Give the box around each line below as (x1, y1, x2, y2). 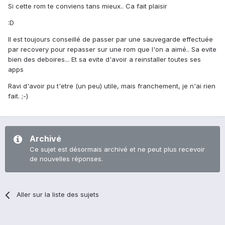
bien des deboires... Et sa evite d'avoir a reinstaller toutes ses (8, 55, 201, 64)
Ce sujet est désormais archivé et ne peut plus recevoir (30, 145, 205, 154)
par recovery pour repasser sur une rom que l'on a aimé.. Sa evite (8, 45, 216, 54)
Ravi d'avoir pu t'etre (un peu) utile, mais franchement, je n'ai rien (8, 82, 215, 90)
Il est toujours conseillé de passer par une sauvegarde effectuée (8, 35, 213, 44)
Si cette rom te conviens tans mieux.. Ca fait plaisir (8, 2, 167, 11)
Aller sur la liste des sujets (17, 190, 99, 199)
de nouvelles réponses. (30, 155, 103, 163)
